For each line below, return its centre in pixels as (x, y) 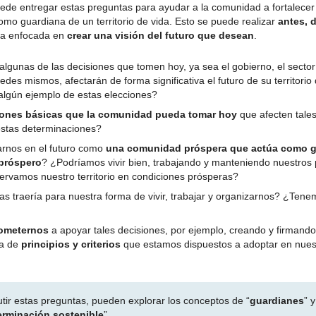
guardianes (277, 300)
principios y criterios (71, 244)
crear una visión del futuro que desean (160, 35)
